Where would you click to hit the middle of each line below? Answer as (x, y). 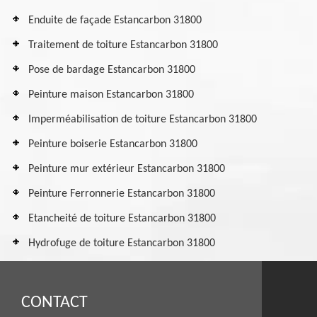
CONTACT (54, 303)
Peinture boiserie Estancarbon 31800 (113, 144)
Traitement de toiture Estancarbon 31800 (123, 45)
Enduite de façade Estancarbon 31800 (115, 21)
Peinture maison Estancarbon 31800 (111, 95)
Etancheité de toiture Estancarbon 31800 (122, 219)
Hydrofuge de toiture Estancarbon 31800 (122, 243)
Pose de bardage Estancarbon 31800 (112, 70)
